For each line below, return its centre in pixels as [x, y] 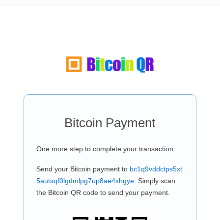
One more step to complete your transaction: [106, 149]
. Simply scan [154, 181]
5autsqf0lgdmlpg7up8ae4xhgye [85, 181]
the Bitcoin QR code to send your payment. [103, 192]
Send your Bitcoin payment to [83, 169]
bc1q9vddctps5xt [156, 169]
